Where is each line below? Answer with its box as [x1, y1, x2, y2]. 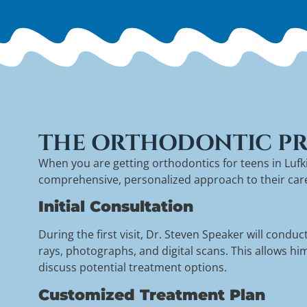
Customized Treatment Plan [38, 284, 265, 304]
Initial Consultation [38, 197, 193, 217]
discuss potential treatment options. [38, 260, 227, 275]
